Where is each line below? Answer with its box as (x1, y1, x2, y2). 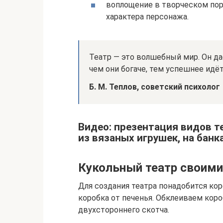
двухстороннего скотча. (78, 205, 169, 215)
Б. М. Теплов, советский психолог (89, 82, 220, 92)
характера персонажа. (106, 11, 189, 21)
